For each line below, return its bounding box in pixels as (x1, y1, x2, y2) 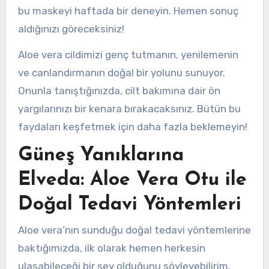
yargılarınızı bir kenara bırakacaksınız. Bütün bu (17, 102, 241, 115)
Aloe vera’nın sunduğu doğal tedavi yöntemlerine (17, 224, 251, 237)
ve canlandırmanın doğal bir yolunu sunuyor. (17, 66, 225, 79)
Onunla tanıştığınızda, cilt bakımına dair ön (17, 84, 220, 97)
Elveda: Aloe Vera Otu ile (17, 170, 247, 190)
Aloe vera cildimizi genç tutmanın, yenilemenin (17, 48, 238, 61)
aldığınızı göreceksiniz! (17, 23, 124, 35)
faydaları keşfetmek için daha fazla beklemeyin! (17, 120, 247, 133)
